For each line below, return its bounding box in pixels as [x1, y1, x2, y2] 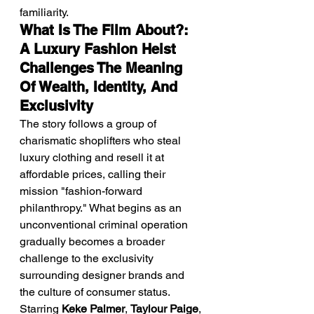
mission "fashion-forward [20, 184, 145, 198]
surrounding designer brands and [20, 268, 187, 282]
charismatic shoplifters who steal [20, 134, 184, 147]
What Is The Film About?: [20, 22, 193, 39]
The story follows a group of [20, 117, 159, 130]
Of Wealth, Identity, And [20, 78, 182, 95]
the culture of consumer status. [20, 285, 170, 299]
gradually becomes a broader [20, 235, 168, 248]
